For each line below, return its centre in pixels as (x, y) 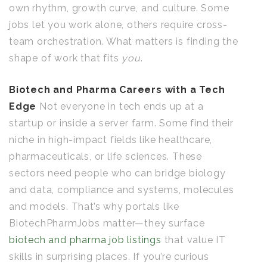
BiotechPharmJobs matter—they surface (107, 223)
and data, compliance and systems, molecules (122, 190)
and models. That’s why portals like (94, 207)
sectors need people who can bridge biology (117, 173)
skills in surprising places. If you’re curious (109, 257)
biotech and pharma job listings (85, 240)
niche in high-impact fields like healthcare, (111, 140)
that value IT (194, 240)
